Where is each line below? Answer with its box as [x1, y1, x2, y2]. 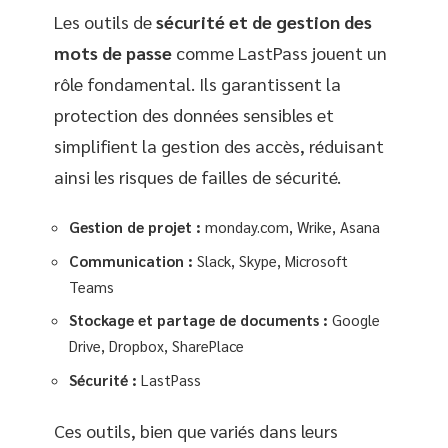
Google [328, 310, 380, 329]
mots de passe [54, 40, 172, 64]
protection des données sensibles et [54, 102, 334, 126]
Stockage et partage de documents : [69, 310, 328, 329]
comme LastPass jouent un [172, 40, 387, 64]
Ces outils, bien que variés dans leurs [54, 419, 338, 442]
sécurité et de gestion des [156, 9, 372, 33]
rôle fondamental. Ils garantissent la [54, 71, 341, 95]
